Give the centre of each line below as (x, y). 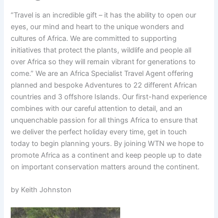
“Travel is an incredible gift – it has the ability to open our (104, 15)
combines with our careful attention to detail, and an (97, 109)
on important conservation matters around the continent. (105, 167)
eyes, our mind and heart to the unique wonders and (98, 27)
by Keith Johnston (41, 190)
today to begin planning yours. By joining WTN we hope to (108, 144)
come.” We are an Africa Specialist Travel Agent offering (102, 74)
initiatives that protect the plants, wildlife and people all (101, 50)
